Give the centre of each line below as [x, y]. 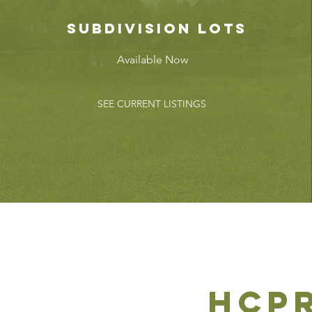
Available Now [153, 60]
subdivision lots [157, 28]
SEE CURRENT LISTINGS [151, 104]
